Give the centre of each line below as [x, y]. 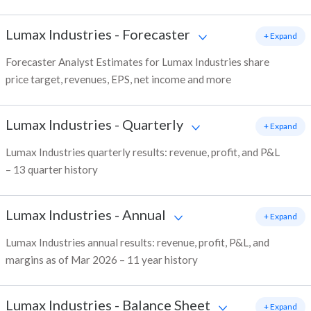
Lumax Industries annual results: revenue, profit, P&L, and [137, 243]
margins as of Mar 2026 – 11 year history [102, 260]
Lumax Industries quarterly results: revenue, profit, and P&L [143, 152]
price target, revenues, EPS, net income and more [118, 79]
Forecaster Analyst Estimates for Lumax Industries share [137, 62]
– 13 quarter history [52, 170]
